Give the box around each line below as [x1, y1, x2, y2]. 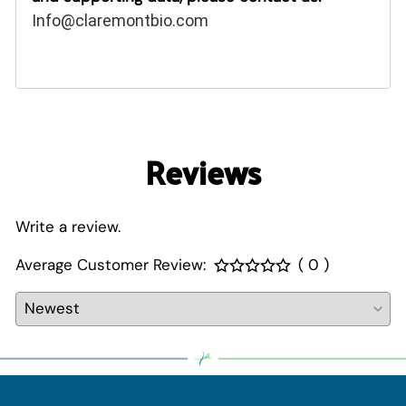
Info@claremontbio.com [32, 10, 208, 30]
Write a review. [15, 216, 121, 237]
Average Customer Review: [15, 254, 206, 275]
